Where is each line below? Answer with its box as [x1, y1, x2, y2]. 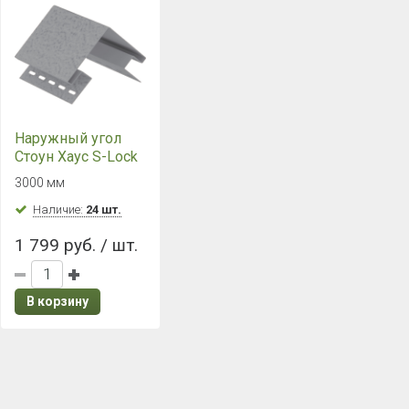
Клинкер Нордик [15, 166, 131, 184]
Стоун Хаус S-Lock [15, 148, 139, 166]
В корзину [26, 294, 89, 309]
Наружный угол [15, 130, 122, 148]
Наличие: [33, 203, 87, 217]
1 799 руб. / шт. [15, 235, 139, 257]
